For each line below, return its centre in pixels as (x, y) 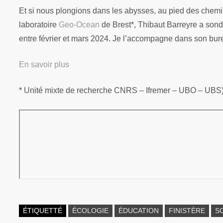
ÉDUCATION (139, 211)
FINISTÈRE (187, 211)
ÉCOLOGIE (91, 211)
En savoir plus (44, 64)
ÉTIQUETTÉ (43, 211)
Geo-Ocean (79, 25)
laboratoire (39, 25)
